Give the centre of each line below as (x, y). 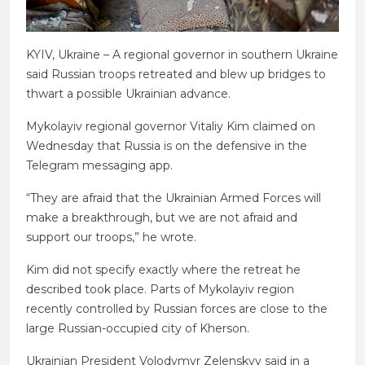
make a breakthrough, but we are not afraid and (162, 218)
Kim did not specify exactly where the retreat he (163, 270)
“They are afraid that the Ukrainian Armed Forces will (174, 198)
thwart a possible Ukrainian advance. (128, 94)
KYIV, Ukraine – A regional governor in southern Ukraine (182, 55)
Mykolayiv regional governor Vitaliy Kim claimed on (171, 127)
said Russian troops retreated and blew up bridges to (176, 75)
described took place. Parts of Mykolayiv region (160, 290)
